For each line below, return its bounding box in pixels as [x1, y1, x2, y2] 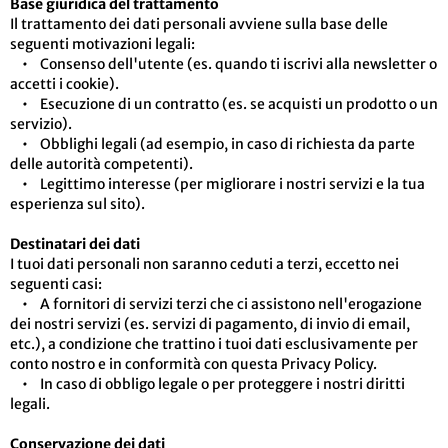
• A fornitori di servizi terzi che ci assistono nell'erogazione [10, 295, 422, 313]
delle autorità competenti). [10, 155, 193, 173]
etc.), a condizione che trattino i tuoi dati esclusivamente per [10, 335, 418, 353]
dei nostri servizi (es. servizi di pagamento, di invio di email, [10, 315, 410, 333]
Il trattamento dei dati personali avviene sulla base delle [10, 15, 388, 33]
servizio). [10, 115, 72, 133]
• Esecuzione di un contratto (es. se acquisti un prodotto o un [10, 95, 438, 113]
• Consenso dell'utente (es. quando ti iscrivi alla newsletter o [10, 55, 437, 73]
